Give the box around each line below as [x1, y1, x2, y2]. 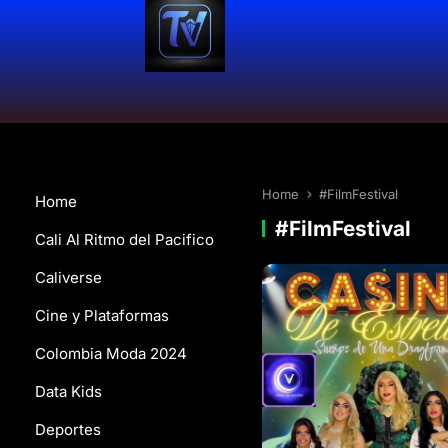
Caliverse [35, 268, 102, 287]
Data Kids [35, 382, 102, 401]
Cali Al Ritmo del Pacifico [35, 230, 214, 249]
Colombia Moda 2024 [35, 344, 187, 363]
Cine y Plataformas [35, 306, 169, 325]
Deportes [35, 420, 101, 439]
